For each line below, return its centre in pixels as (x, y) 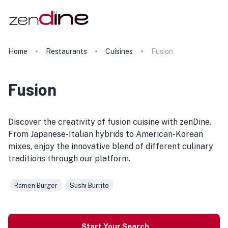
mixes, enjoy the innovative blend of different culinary (111, 146)
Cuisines (119, 51)
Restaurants (66, 51)
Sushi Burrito (89, 185)
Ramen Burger (36, 185)
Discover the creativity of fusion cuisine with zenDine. (110, 122)
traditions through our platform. (69, 159)
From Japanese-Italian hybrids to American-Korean (106, 134)
